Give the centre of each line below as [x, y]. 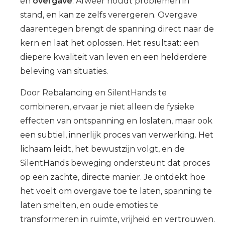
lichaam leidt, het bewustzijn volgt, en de [102, 149]
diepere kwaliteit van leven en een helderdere [114, 57]
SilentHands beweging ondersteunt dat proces [115, 163]
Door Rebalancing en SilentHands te [93, 93]
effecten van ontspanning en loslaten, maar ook [116, 121]
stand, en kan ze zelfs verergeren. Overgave [109, 15]
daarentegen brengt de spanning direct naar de [117, 29]
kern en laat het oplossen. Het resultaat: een [109, 43]
